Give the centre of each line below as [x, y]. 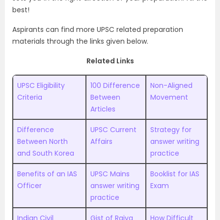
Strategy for [171, 129]
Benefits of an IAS [47, 174]
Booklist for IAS [175, 174]
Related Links [110, 61]
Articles [103, 109]
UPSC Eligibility [41, 85]
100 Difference [115, 85]
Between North [43, 141]
